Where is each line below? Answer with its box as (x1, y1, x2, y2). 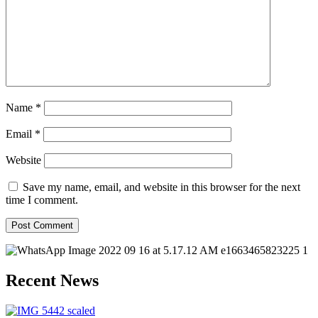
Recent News (6, 271, 99, 290)
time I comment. (6, 194, 78, 207)
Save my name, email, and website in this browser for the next (23, 181, 300, 194)
